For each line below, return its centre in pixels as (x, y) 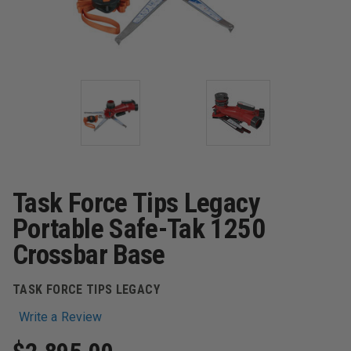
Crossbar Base (89, 255)
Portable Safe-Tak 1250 (139, 229)
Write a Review (61, 317)
